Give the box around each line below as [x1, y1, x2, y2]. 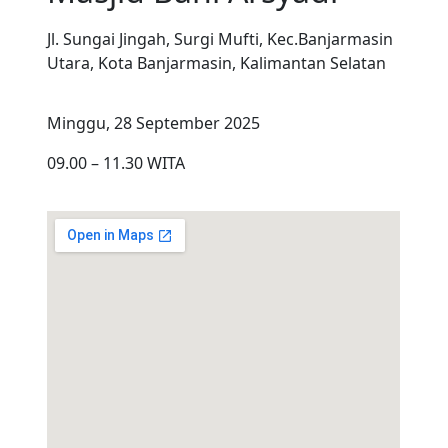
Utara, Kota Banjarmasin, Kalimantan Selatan [47, 52, 387, 74]
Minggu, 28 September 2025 [47, 112, 261, 134]
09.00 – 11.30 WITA [47, 152, 186, 174]
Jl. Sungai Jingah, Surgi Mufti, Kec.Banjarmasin [47, 28, 394, 50]
